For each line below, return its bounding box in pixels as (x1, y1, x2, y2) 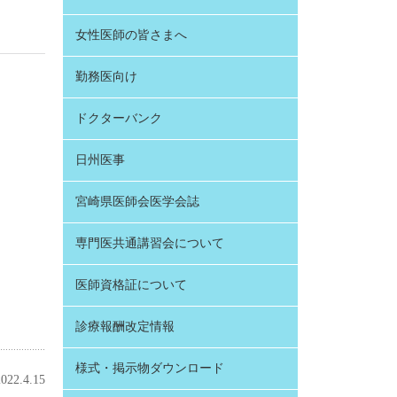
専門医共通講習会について (75, 235, 224, 250)
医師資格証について (75, 276, 187, 292)
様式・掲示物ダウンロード (75, 360, 224, 375)
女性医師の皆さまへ (75, 27, 187, 42)
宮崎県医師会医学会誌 (75, 193, 199, 208)
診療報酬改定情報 (75, 318, 175, 333)
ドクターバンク (75, 110, 162, 125)
